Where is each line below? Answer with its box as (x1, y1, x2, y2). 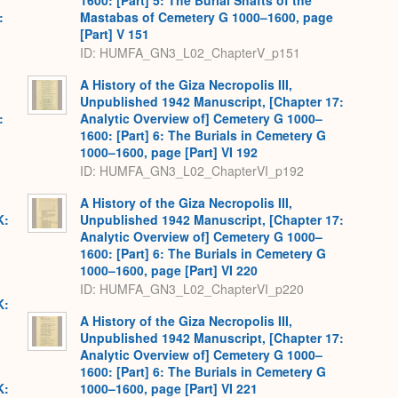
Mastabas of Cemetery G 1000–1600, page (80, 8, 333, 27)
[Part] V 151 (80, 25, 149, 44)
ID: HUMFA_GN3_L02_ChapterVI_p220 (80, 279, 304, 298)
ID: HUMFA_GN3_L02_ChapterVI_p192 (80, 161, 304, 179)
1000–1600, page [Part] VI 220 (80, 261, 258, 280)
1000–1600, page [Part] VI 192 (80, 143, 258, 162)
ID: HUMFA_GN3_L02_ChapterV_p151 (80, 43, 300, 61)
